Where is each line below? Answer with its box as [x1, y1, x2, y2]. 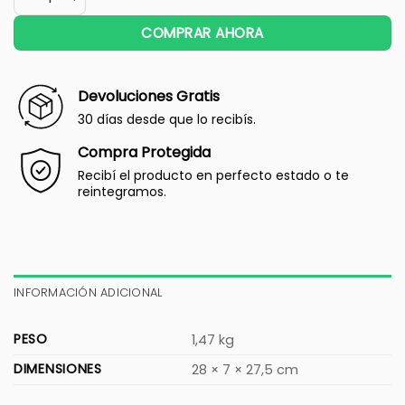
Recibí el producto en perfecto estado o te [78, 165, 349, 184]
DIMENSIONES [14, 359, 102, 378]
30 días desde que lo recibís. [78, 110, 256, 129]
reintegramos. [78, 182, 166, 201]
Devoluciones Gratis [78, 86, 220, 108]
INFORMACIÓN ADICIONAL [14, 284, 163, 300]
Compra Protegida [78, 141, 211, 163]
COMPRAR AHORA [141, 24, 264, 43]
